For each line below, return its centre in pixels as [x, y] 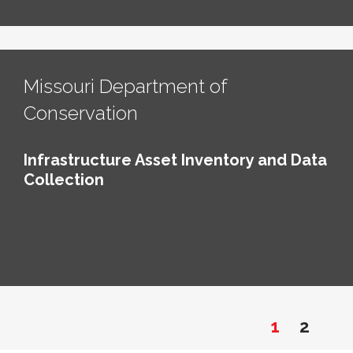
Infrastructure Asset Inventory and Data [175, 160]
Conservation [81, 113]
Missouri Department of [125, 86]
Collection [64, 179]
